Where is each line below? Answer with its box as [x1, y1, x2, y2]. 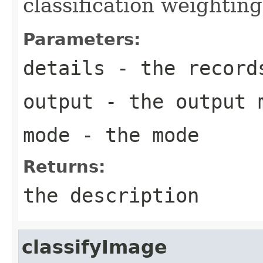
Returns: [23, 156, 106, 177]
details [23, 56, 105, 80]
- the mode [70, 123, 199, 147]
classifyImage [22, 236, 167, 258]
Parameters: [23, 29, 141, 49]
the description [23, 183, 199, 207]
